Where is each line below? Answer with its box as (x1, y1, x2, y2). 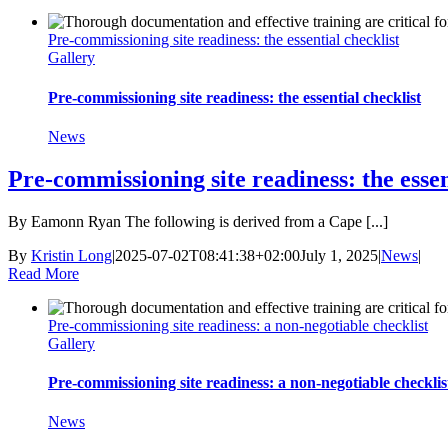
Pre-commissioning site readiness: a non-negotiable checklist (48, 316, 428, 334)
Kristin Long (31, 246, 112, 264)
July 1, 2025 (300, 246, 378, 264)
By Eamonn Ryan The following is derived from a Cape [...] (8, 212, 388, 230)
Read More (8, 264, 79, 282)
